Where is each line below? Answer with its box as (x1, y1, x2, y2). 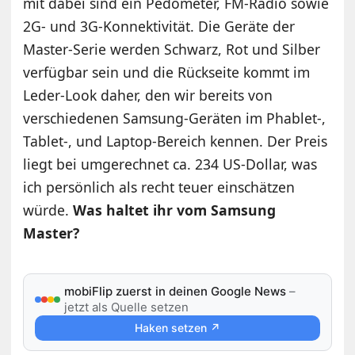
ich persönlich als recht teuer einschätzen (23, 177, 296, 197)
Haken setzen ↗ (134, 321, 220, 335)
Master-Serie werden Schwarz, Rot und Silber (23, 40, 321, 59)
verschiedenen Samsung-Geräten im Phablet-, (23, 109, 326, 128)
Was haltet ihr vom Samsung (73, 200, 277, 220)
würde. (23, 200, 74, 220)
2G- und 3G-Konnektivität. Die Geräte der (23, 17, 296, 36)
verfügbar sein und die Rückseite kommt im (23, 63, 311, 82)
